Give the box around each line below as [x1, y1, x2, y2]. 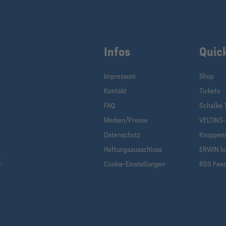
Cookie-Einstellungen [104, 159, 165, 168]
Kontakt [104, 86, 127, 95]
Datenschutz [104, 130, 141, 139]
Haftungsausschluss [104, 145, 162, 154]
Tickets [199, 86, 220, 95]
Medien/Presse [104, 116, 148, 125]
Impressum [104, 72, 136, 81]
